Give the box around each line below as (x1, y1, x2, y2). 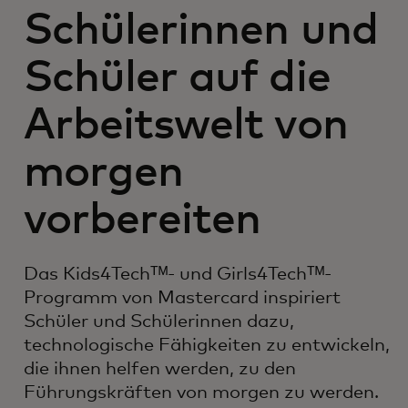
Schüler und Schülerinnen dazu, (24, 312, 294, 331)
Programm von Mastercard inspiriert (24, 289, 341, 307)
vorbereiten (24, 199, 261, 242)
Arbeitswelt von (24, 104, 348, 148)
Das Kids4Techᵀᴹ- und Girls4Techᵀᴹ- (24, 265, 331, 283)
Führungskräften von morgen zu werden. (24, 383, 379, 402)
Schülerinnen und (24, 9, 378, 53)
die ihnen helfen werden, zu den (24, 360, 296, 378)
